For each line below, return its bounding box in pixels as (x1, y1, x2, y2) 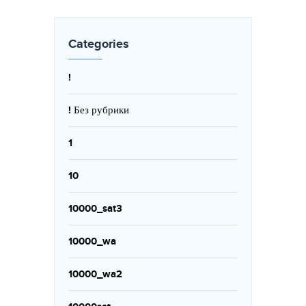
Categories (68, 37, 129, 52)
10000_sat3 (68, 202, 122, 215)
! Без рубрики (68, 104, 129, 117)
